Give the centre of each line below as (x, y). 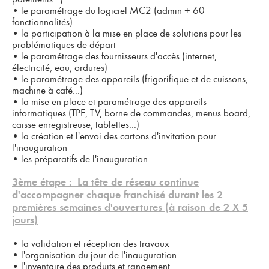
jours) (25, 220)
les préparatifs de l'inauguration (83, 159)
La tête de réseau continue (138, 183)
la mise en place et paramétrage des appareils (113, 102)
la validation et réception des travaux (94, 243)
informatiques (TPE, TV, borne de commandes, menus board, (131, 113)
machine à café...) (47, 90)
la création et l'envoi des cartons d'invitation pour (117, 136)
